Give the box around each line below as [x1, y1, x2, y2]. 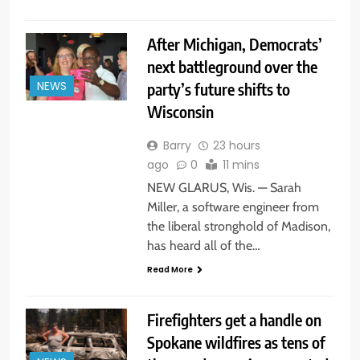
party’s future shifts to [146, 78, 290, 99]
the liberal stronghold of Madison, [146, 218, 330, 234]
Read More [146, 263, 193, 276]
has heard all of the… [146, 237, 260, 253]
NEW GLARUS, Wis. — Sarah [146, 179, 301, 195]
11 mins [222, 156, 260, 173]
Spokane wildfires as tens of [146, 331, 325, 352]
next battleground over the [146, 55, 317, 76]
